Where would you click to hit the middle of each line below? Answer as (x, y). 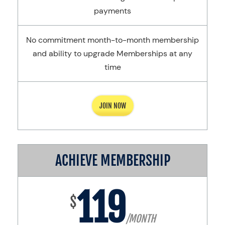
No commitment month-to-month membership (113, 40)
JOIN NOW (113, 106)
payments (113, 11)
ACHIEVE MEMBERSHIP (113, 161)
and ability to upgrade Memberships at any (113, 54)
